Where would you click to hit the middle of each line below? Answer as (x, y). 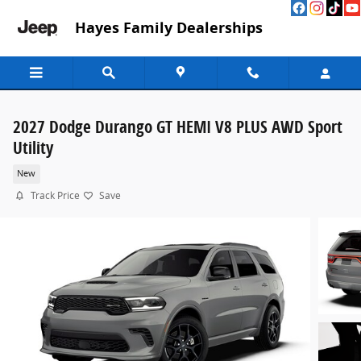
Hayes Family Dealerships (169, 28)
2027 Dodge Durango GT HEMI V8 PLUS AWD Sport (178, 127)
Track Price (55, 195)
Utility (33, 147)
